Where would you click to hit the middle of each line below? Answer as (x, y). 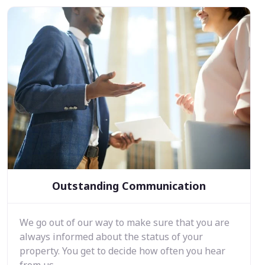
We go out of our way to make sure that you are (125, 222)
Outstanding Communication (129, 185)
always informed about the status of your (111, 236)
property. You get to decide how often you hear (122, 251)
